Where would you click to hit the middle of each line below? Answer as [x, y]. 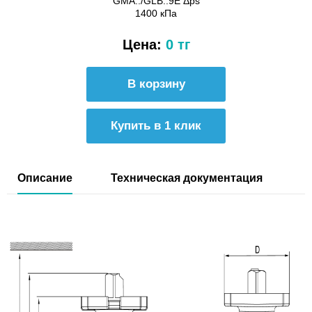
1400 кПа [156, 13]
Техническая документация [187, 178]
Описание [45, 178]
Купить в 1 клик [156, 126]
